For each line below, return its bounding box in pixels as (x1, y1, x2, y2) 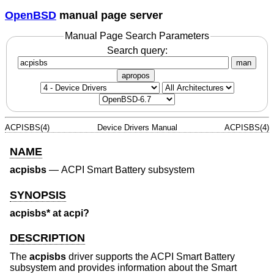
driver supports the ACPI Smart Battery (66, 251, 235, 262)
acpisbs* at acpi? (10, 208, 89, 219)
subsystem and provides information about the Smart (10, 262, 237, 273)
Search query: (106, 45, 168, 56)
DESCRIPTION (10, 232, 85, 245)
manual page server (56, 9, 163, 21)
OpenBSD (5, 9, 56, 21)
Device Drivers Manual (97, 122, 177, 132)
